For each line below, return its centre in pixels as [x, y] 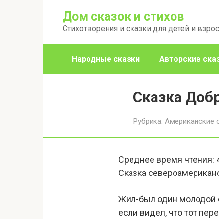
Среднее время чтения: [166, 160]
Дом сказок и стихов [123, 16]
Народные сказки [106, 59]
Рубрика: [148, 121]
